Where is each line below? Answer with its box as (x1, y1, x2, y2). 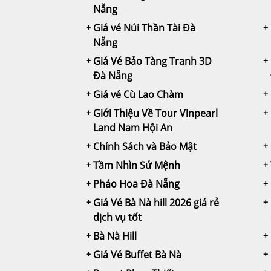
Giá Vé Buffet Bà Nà (93, 247, 181, 261)
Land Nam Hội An (93, 120, 172, 134)
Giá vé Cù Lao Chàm (93, 87, 183, 101)
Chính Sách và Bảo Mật (93, 139, 197, 153)
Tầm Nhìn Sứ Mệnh (93, 158, 180, 172)
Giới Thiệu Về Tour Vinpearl (93, 106, 218, 120)
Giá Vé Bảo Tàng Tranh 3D (93, 54, 212, 68)
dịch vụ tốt (93, 210, 142, 224)
